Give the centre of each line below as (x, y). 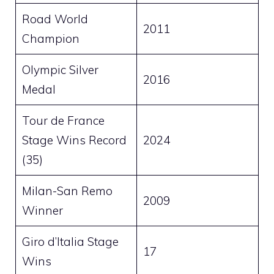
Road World (55, 19)
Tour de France (63, 121)
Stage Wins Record (74, 140)
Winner (42, 211)
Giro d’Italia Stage (70, 242)
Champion (50, 39)
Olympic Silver (60, 70)
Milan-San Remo (67, 191)
